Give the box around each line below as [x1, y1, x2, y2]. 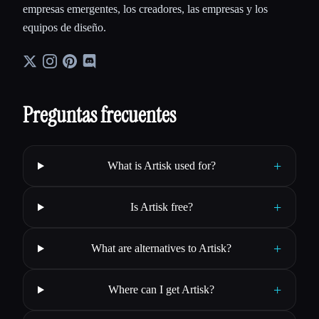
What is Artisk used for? [107, 159, 216, 172]
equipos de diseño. [23, 21, 106, 34]
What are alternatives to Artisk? [91, 242, 232, 255]
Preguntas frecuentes [23, 101, 176, 130]
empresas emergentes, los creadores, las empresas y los [23, 3, 268, 16]
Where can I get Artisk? [108, 283, 215, 296]
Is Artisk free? [130, 201, 193, 214]
